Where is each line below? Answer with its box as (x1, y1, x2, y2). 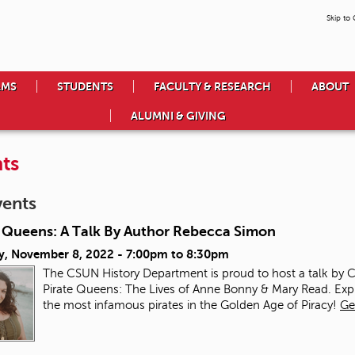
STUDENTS (57, 80, 113, 94)
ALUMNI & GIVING (130, 109, 226, 123)
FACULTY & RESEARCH (154, 80, 271, 94)
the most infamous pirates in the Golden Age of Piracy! (43, 299, 340, 312)
